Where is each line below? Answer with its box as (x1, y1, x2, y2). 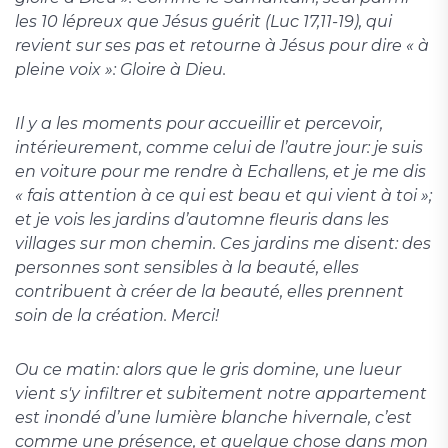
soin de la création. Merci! (15, 306, 223, 326)
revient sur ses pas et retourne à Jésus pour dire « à (15, 36, 429, 56)
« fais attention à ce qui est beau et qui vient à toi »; (15, 186, 432, 206)
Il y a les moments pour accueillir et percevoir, (15, 114, 383, 134)
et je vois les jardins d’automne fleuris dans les (15, 210, 389, 230)
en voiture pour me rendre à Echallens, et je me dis (15, 162, 426, 182)
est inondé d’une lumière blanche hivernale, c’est (15, 408, 412, 428)
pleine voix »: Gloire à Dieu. (15, 60, 230, 80)
